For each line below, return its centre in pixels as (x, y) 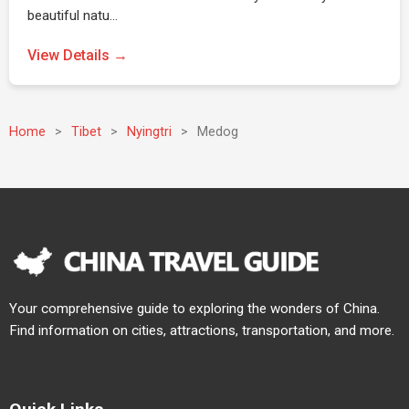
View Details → (78, 55)
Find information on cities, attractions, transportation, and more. (202, 330)
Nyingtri (149, 132)
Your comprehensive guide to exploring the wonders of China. (194, 309)
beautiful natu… (73, 16)
